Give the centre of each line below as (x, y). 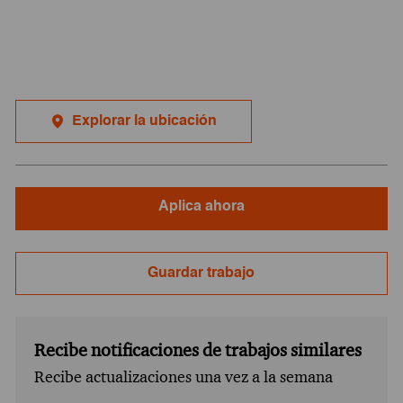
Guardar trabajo (201, 273)
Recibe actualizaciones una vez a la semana (183, 376)
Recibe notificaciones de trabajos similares (197, 349)
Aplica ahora (201, 206)
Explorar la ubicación (144, 121)
